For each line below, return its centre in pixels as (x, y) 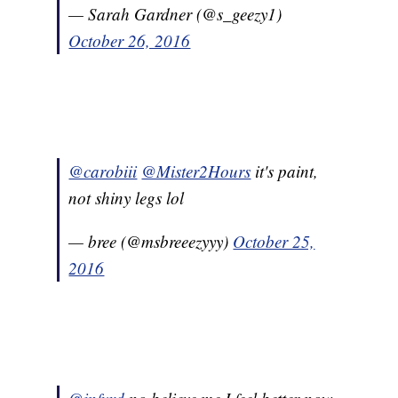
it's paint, (285, 171)
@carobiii (103, 171)
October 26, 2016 (130, 40)
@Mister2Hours (196, 171)
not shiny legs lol (127, 197)
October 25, (274, 241)
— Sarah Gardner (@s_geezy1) (175, 13)
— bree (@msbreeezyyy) (151, 241)
